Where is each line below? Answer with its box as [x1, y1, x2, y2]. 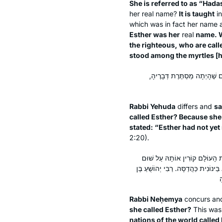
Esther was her [129, 30, 180, 39]
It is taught [179, 9, 215, 18]
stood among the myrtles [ [129, 51, 218, 59]
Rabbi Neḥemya [129, 194, 182, 203]
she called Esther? [129, 205, 191, 214]
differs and [175, 102, 214, 111]
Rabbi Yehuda [129, 102, 175, 111]
